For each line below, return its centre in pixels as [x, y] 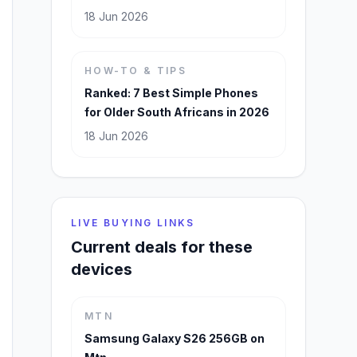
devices [102, 269]
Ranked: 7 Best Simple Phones [171, 93]
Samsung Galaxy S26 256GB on [175, 338]
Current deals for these [162, 247]
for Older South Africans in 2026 [177, 112]
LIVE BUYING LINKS [133, 223]
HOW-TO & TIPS [136, 71]
